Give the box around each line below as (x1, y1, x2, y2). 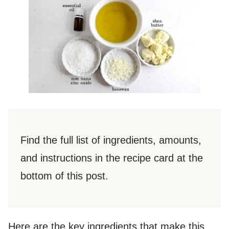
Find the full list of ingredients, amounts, (20, 134, 201, 146)
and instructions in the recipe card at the (20, 152, 203, 164)
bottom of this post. (20, 170, 108, 181)
